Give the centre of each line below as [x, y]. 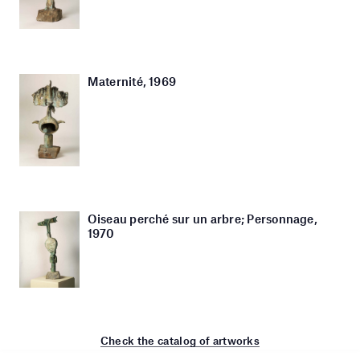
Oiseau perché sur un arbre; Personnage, [202, 219]
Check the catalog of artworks [180, 340]
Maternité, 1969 [132, 81]
